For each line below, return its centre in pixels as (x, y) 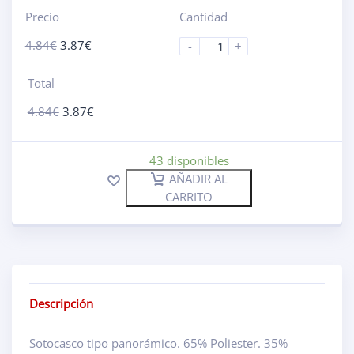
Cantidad (203, 17)
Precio (42, 17)
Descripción (61, 303)
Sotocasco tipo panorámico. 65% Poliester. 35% (158, 343)
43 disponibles (189, 160)
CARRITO (189, 196)
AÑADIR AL (198, 179)
